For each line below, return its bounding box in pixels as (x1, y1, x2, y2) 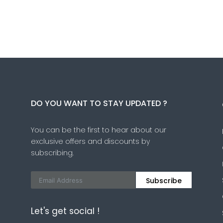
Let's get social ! (31, 205, 100, 217)
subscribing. (31, 148, 74, 158)
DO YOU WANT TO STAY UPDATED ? (31, 98, 167, 109)
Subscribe (146, 176, 182, 186)
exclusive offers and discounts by (31, 136, 150, 146)
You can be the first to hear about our (31, 125, 166, 135)
